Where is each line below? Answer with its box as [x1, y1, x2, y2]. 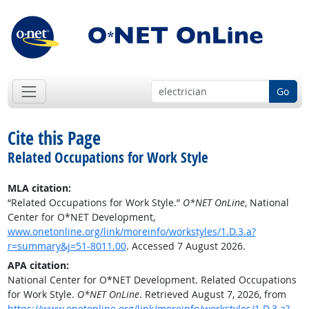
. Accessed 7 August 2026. [126, 239, 246, 253]
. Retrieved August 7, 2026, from [139, 288, 286, 301]
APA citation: [7, 259, 69, 272]
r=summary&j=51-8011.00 [7, 239, 126, 253]
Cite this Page [7, 126, 101, 151]
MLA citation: [7, 181, 71, 195]
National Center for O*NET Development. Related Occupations [7, 273, 297, 287]
